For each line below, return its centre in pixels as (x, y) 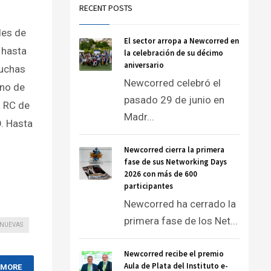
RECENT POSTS (106, 8)
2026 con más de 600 (161, 174)
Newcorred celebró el (172, 83)
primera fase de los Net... (181, 221)
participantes (149, 186)
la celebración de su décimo (174, 53)
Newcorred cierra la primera (174, 150)
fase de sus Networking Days (175, 162)
